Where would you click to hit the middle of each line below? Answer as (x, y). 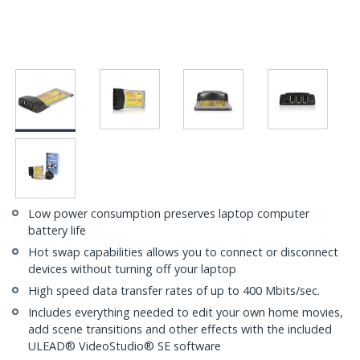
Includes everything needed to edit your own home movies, (186, 313)
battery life (57, 231)
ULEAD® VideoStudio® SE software (125, 346)
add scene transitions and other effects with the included (180, 329)
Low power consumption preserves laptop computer (169, 214)
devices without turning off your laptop (132, 269)
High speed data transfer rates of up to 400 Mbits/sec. (174, 291)
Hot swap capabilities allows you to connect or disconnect (183, 252)
